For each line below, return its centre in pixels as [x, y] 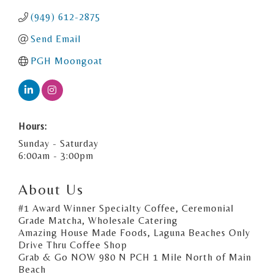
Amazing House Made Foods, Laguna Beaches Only [134, 232]
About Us [51, 189]
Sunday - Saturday [58, 143]
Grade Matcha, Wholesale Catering [98, 220]
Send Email [56, 39]
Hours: [33, 126]
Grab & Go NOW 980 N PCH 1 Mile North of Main [135, 257]
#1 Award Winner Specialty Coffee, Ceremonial [126, 208]
